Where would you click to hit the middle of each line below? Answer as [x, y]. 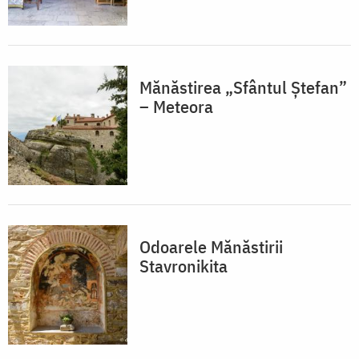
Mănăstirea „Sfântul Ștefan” [243, 87]
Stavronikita [184, 266]
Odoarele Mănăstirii [211, 247]
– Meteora [176, 107]
